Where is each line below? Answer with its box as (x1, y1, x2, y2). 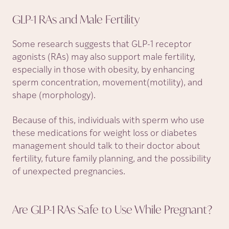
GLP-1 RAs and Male (12, 12, 105, 27)
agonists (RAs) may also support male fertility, (12, 53, 195, 62)
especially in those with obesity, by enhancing (12, 65, 194, 75)
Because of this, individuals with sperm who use (12, 116, 204, 126)
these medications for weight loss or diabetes (12, 129, 197, 139)
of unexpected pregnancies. (12, 167, 125, 177)
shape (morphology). (12, 91, 96, 101)
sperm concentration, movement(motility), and (12, 78, 203, 88)
